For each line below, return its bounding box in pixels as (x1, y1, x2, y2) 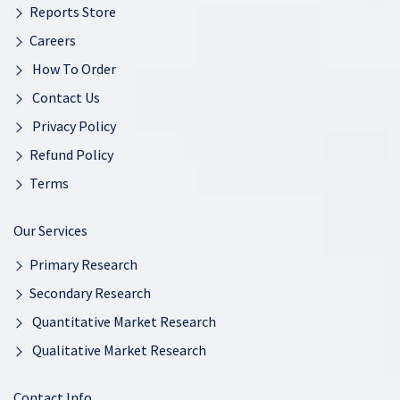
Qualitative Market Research (29, 341, 206, 359)
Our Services (13, 221, 87, 239)
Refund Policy (29, 146, 113, 163)
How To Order (29, 60, 116, 78)
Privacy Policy (29, 117, 116, 135)
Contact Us (29, 88, 100, 106)
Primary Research (29, 255, 137, 273)
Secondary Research (29, 284, 151, 302)
